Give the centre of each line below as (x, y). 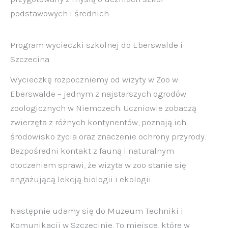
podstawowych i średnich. (60, 13)
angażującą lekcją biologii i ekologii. (81, 179)
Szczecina (30, 59)
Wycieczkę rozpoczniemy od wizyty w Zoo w (94, 79)
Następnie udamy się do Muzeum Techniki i (97, 210)
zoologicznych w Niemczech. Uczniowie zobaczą (103, 108)
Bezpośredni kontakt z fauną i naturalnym (92, 150)
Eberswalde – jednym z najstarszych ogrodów (98, 93)
